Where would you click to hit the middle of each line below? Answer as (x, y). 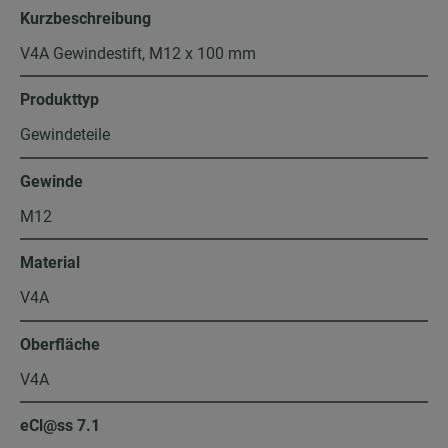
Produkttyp (59, 100)
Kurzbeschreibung (85, 18)
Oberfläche (60, 344)
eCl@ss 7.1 (60, 426)
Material (50, 263)
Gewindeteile (65, 135)
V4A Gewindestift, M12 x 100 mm (138, 53)
